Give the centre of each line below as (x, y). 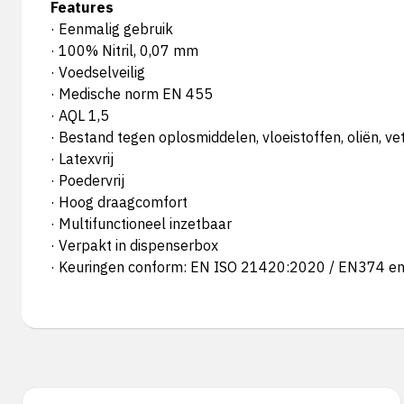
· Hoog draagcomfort (119, 202)
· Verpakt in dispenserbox (134, 245)
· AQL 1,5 (80, 115)
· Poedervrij (87, 180)
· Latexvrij (82, 159)
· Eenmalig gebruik (112, 29)
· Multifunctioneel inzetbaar (141, 224)
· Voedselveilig (98, 72)
